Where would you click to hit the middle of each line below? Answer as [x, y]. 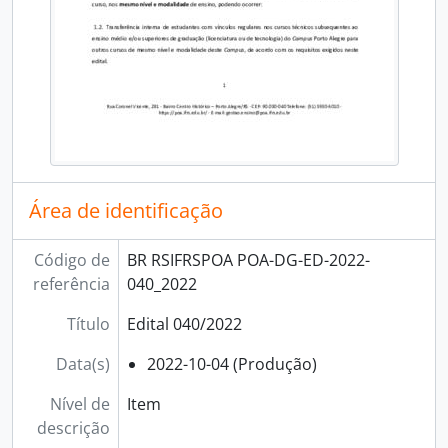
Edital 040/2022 [184, 324]
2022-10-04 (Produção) [231, 364]
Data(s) [82, 364]
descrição [73, 428]
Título [88, 324]
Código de [71, 260]
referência [71, 284]
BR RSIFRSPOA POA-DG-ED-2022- [248, 260]
